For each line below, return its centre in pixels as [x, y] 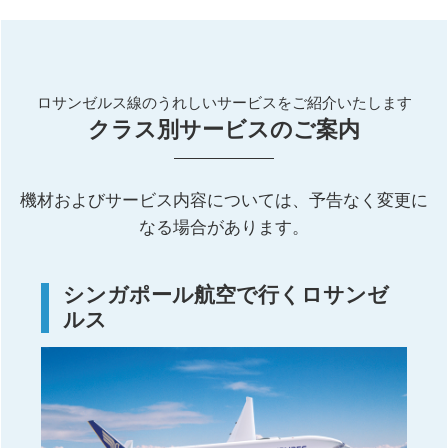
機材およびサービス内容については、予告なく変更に [224, 200]
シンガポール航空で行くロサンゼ [226, 295]
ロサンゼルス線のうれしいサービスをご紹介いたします [224, 103]
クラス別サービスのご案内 [224, 129]
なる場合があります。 [224, 227]
